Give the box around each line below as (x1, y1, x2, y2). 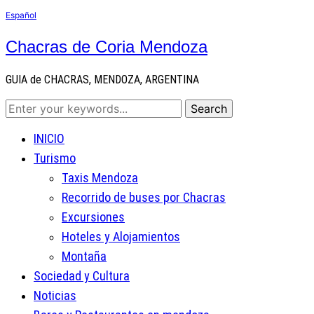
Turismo (34, 150, 76, 165)
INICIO (34, 130, 64, 146)
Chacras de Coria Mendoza (6, 36, 207, 56)
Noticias (34, 287, 76, 303)
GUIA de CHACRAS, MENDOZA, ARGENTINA (6, 72, 199, 86)
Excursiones (62, 209, 125, 224)
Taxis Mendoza (62, 170, 138, 185)
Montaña (62, 248, 107, 264)
